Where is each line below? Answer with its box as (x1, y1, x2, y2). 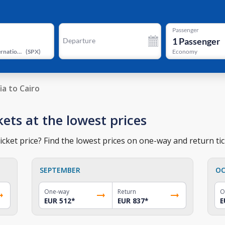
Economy (172, 48, 197, 56)
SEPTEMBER (40, 165, 81, 175)
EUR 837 (117, 196, 145, 205)
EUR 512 (44, 196, 72, 205)
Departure (62, 36, 95, 45)
